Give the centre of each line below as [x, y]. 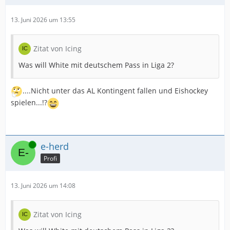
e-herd [55, 146]
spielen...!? [29, 103]
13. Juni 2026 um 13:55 [43, 20]
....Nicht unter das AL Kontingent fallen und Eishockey [115, 91]
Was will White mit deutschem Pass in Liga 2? [96, 65]
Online [20, 145]
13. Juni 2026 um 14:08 [43, 186]
